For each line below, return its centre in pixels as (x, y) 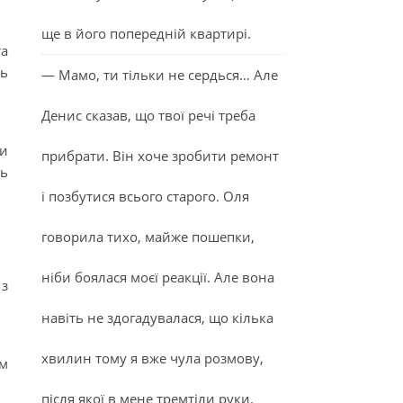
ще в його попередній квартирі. (146, 33)
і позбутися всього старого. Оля (145, 196)
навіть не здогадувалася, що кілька (157, 318)
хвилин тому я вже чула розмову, (152, 358)
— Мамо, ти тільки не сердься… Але (160, 75)
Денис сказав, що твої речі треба (148, 115)
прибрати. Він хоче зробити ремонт (160, 156)
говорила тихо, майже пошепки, (148, 237)
